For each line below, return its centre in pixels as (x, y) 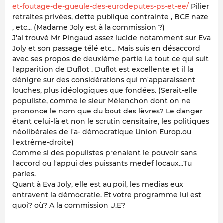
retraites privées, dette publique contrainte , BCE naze (110, 17)
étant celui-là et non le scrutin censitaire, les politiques (111, 121)
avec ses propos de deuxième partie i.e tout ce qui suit (111, 58)
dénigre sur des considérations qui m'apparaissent (104, 79)
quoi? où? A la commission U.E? (69, 205)
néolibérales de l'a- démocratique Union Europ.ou (102, 132)
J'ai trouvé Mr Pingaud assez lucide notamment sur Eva (111, 38)
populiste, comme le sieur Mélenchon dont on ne (102, 100)
